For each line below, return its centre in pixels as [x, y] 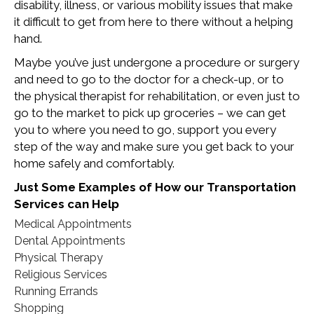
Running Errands [56, 292]
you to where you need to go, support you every [145, 130]
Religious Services [61, 275]
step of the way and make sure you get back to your [154, 147]
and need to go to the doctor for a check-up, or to [149, 80]
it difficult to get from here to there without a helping [153, 22]
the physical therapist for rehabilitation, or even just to [157, 96]
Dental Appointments [70, 241]
